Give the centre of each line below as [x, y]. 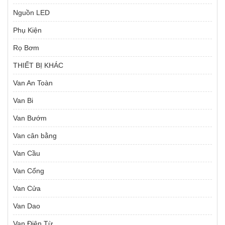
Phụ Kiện [27, 30]
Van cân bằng [35, 136]
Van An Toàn [33, 83]
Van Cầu [27, 153]
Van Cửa [27, 189]
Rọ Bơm [26, 48]
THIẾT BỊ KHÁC [38, 66]
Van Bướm [30, 118]
